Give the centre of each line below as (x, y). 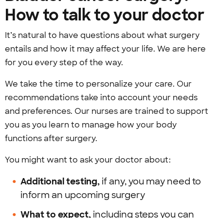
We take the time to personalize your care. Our (98, 84)
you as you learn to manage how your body (91, 125)
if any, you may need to (150, 182)
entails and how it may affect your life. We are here (105, 49)
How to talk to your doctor (105, 15)
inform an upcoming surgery (83, 195)
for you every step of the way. (64, 63)
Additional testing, (60, 182)
